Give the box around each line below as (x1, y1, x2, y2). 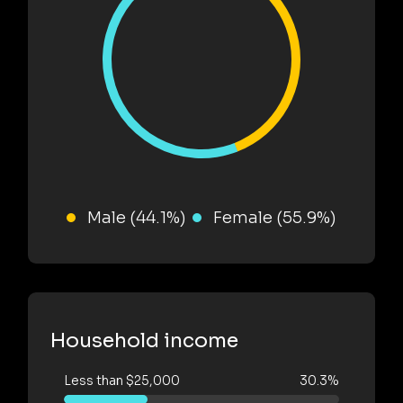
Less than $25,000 (64, 372, 180, 389)
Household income (50, 327, 238, 353)
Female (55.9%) (212, 207, 336, 228)
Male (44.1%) (87, 207, 187, 228)
